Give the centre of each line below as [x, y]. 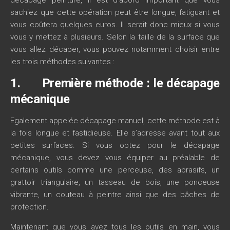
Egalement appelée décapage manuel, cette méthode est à [115, 120]
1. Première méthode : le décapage [115, 83]
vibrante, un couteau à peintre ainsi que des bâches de [115, 194]
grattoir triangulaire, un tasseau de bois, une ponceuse [115, 182]
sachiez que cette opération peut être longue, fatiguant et [115, 12]
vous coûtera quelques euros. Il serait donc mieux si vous [115, 24]
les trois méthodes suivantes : [62, 61]
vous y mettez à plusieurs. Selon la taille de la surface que [115, 37]
